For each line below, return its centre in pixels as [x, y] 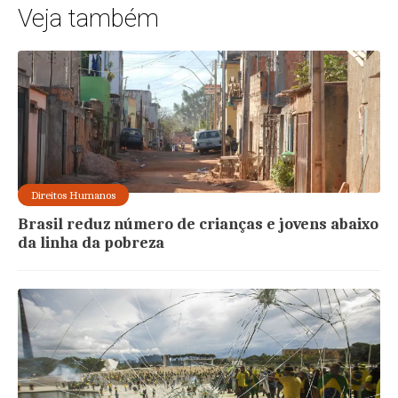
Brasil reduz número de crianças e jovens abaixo [199, 225]
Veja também [89, 19]
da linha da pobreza [92, 243]
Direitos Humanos [74, 195]
